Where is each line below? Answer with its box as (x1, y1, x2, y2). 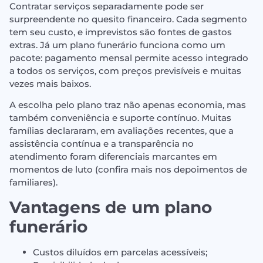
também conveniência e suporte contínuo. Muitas (9, 112, 231, 124)
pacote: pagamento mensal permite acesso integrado (9, 52, 248, 63)
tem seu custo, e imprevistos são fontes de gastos (9, 26, 232, 38)
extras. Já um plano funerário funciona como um (9, 39, 225, 50)
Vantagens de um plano (9, 197, 212, 217)
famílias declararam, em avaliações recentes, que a (9, 125, 234, 137)
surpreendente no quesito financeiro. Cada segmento (9, 13, 247, 25)
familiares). (9, 177, 58, 188)
